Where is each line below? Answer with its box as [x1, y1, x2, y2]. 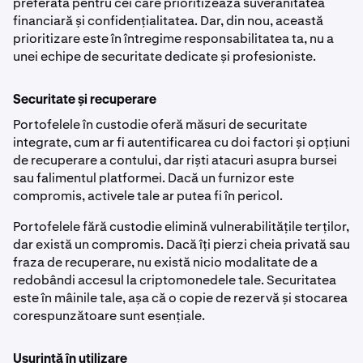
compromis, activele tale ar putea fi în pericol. [13, 186, 285, 204]
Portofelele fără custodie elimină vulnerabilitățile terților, [13, 217, 349, 235]
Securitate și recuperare [13, 93, 156, 107]
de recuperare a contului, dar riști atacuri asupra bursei [13, 151, 337, 169]
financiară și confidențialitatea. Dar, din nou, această [13, 11, 323, 29]
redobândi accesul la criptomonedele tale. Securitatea [13, 271, 336, 288]
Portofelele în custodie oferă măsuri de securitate [13, 115, 307, 133]
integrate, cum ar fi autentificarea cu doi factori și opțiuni [13, 133, 350, 151]
